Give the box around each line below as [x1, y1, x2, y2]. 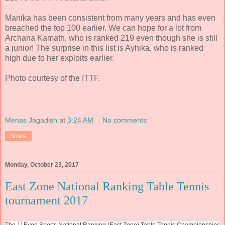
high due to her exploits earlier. [5, 54, 114, 63]
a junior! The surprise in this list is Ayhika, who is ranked [5, 44, 203, 53]
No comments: [102, 116, 149, 124]
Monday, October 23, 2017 [5, 161, 79, 169]
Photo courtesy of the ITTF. [5, 74, 100, 83]
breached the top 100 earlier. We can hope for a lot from [5, 24, 201, 33]
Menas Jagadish [5, 116, 57, 124]
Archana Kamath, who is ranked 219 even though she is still [5, 34, 217, 43]
